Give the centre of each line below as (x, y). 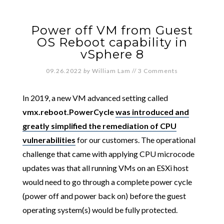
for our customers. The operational (135, 140)
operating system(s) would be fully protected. (100, 210)
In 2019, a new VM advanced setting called (95, 98)
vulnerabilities (49, 140)
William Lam (111, 71)
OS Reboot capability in (112, 42)
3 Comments (158, 71)
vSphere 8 (112, 54)
